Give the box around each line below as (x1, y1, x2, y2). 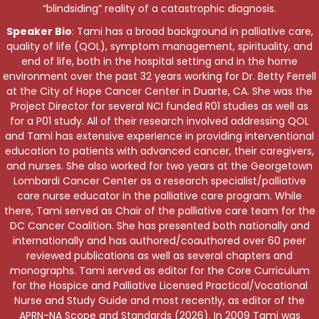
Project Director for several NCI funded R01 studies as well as (11, 98, 308, 113)
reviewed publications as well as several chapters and (26, 248, 293, 263)
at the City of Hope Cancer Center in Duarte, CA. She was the (6, 83, 313, 98)
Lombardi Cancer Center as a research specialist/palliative (13, 173, 306, 188)
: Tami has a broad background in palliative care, (71, 23, 313, 38)
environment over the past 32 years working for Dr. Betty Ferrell (3, 68, 316, 83)
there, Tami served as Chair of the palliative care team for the (4, 203, 315, 218)
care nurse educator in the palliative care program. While (17, 188, 302, 203)
